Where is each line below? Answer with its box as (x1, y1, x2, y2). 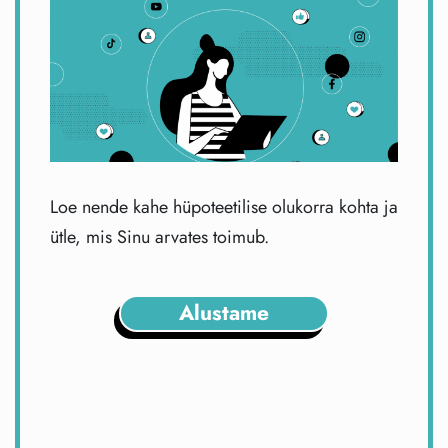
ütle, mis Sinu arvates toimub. (50, 223, 269, 250)
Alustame (179, 298, 269, 329)
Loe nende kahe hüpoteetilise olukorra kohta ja (50, 193, 398, 220)
